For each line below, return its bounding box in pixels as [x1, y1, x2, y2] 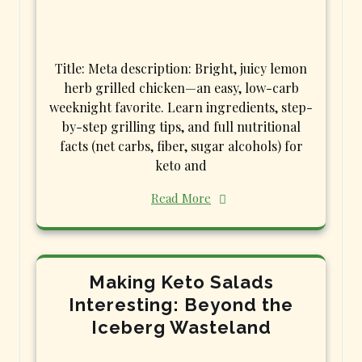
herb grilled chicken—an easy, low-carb [63, 78, 299, 96]
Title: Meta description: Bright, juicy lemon [55, 59, 307, 77]
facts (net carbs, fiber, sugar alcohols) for [59, 137, 303, 154]
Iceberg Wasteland [90, 316, 271, 338]
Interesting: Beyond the [69, 293, 293, 315]
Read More [151, 189, 211, 206]
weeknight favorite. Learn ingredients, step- [49, 98, 313, 116]
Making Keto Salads [88, 271, 274, 293]
